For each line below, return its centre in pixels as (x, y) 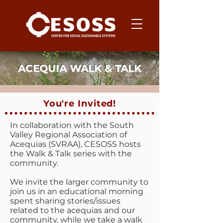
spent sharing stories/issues (65, 201)
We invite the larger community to (79, 182)
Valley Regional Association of (68, 135)
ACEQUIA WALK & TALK (80, 68)
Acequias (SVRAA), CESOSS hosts (75, 144)
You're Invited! (80, 104)
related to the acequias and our (72, 210)
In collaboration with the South (72, 125)
